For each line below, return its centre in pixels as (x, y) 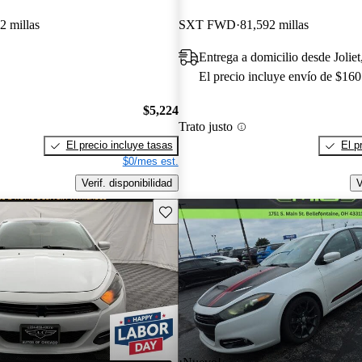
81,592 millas (274, 24)
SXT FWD (207, 24)
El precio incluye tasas (119, 145)
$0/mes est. (150, 162)
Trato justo (205, 127)
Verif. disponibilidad (126, 183)
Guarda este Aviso (202, 210)
